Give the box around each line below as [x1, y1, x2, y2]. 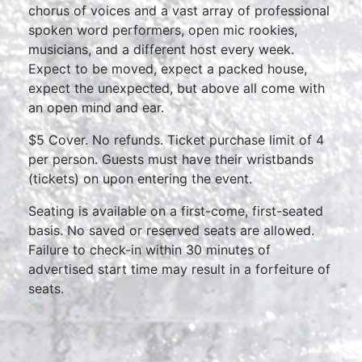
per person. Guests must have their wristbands [28, 151, 314, 167]
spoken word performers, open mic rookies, [28, 22, 297, 38]
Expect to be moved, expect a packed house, [28, 61, 307, 77]
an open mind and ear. [28, 99, 164, 116]
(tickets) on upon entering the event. [28, 170, 252, 187]
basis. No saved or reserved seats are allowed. [28, 222, 314, 238]
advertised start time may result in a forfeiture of [28, 261, 330, 277]
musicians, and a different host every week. [28, 41, 294, 57]
